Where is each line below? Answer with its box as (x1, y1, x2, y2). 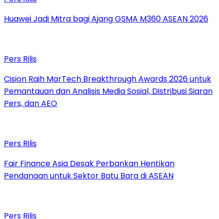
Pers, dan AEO (4, 98, 57, 109)
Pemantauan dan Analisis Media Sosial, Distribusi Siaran (4, 86, 213, 97)
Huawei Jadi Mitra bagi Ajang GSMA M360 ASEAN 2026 (4, 13, 208, 25)
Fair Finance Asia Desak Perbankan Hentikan (4, 158, 175, 170)
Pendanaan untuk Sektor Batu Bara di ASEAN (4, 170, 174, 182)
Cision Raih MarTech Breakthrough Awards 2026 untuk (4, 73, 211, 85)
